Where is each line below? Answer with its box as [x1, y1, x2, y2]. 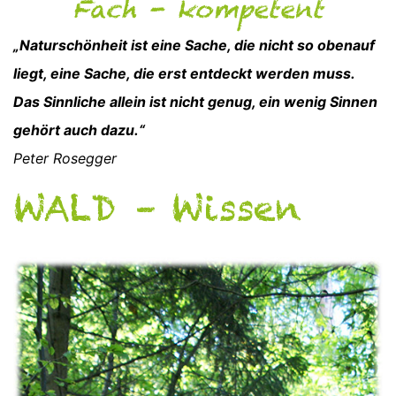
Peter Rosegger [13, 149, 117, 167]
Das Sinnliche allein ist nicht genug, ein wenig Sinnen [13, 93, 377, 110]
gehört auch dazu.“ [13, 121, 148, 139]
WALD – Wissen [13, 186, 320, 230]
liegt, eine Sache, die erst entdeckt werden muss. [13, 65, 354, 82]
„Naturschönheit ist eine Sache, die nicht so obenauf [13, 36, 375, 54]
